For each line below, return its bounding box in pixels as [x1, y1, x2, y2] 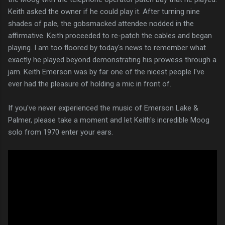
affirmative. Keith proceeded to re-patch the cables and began [8, 31, 212, 40]
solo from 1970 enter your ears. [8, 127, 113, 137]
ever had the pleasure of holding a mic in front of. [8, 79, 171, 88]
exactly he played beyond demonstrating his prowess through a [8, 55, 216, 64]
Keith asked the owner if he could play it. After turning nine [8, 7, 200, 16]
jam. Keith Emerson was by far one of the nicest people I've [8, 67, 204, 76]
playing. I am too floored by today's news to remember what [8, 43, 206, 52]
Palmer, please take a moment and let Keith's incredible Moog [8, 115, 209, 125]
